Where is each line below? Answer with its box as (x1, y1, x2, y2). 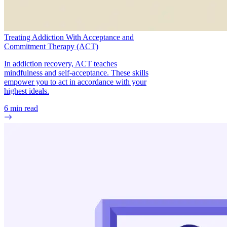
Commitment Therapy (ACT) (4, 42, 98, 51)
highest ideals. (4, 86, 49, 95)
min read (8, 103, 38, 112)
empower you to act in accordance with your (4, 77, 146, 86)
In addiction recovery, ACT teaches (4, 59, 117, 68)
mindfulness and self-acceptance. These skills (4, 68, 148, 77)
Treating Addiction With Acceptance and (4, 32, 134, 42)
